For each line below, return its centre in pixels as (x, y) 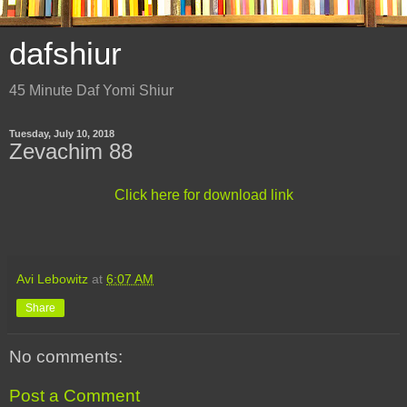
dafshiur (65, 54)
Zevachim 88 (71, 151)
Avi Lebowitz (52, 278)
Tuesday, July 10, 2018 (62, 134)
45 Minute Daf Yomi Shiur (91, 90)
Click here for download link (203, 194)
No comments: (66, 356)
